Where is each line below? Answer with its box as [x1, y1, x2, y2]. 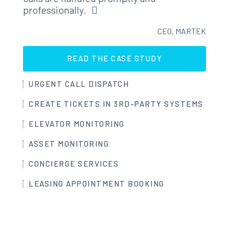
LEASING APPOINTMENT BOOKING [29, 178, 165, 188]
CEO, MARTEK [157, 26, 207, 36]
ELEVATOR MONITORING [29, 119, 125, 128]
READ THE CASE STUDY [66, 53, 163, 63]
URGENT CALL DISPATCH [29, 79, 129, 88]
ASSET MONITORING [29, 139, 109, 148]
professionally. [22, 3, 86, 16]
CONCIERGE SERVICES [29, 158, 119, 168]
